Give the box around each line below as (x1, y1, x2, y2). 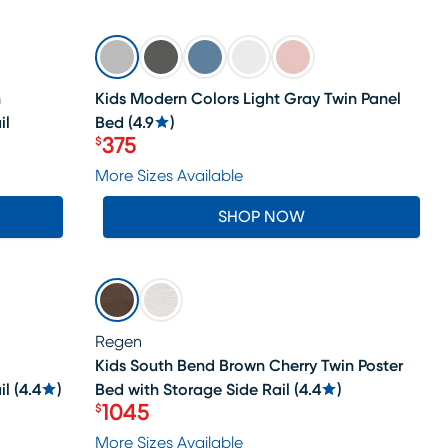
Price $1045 (94, 412, 213, 436)
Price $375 (94, 145, 200, 169)
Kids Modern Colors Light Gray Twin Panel (95, 91, 402, 107)
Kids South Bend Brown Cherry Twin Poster (95, 358, 404, 374)
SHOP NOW (218, 209, 306, 225)
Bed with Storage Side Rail (95, 382, 291, 398)
